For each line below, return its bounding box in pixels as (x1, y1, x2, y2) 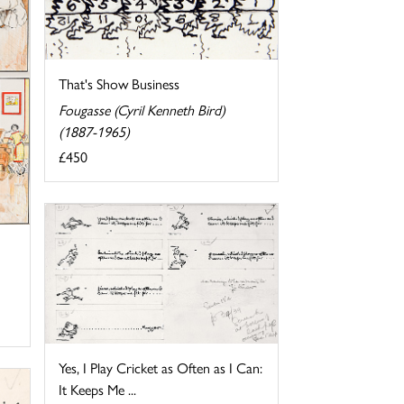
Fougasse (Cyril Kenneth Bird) (58, 98, 225, 120)
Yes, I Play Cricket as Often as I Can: (58, 356, 262, 378)
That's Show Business (58, 72, 179, 94)
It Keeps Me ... (58, 378, 136, 399)
